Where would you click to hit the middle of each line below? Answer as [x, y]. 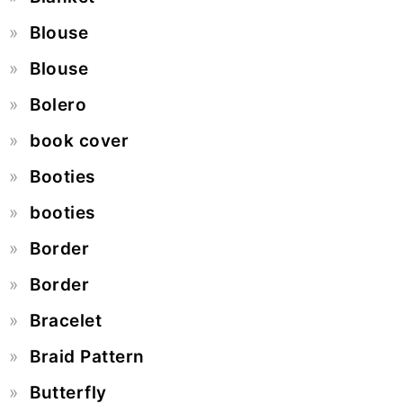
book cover [79, 141]
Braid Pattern [87, 357]
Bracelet [66, 321]
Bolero [58, 105]
